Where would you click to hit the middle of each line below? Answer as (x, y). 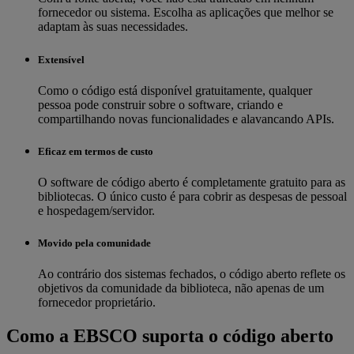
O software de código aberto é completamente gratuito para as (192, 183)
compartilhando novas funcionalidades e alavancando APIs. (186, 119)
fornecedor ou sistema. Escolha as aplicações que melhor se (186, 13)
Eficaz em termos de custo (96, 151)
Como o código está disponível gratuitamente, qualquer (175, 90)
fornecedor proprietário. (97, 303)
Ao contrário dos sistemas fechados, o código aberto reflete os (192, 274)
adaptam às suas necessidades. (113, 27)
